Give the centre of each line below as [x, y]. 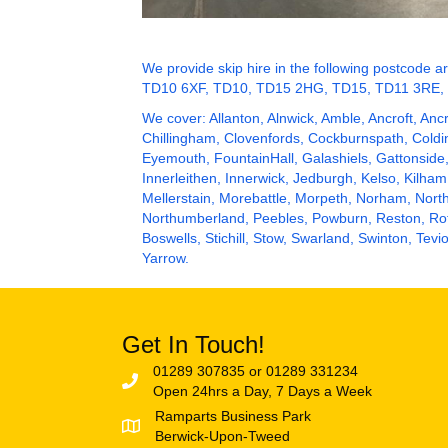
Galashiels [335, 158]
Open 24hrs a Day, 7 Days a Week [262, 391]
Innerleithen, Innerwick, [217, 178]
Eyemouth [174, 158]
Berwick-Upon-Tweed [222, 436]
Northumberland [193, 218]
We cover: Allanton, [204, 118]
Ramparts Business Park [233, 416]
